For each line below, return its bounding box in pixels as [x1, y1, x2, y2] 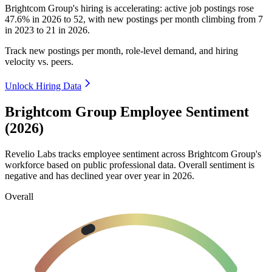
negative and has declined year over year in [5, 170, 172, 181]
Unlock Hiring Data [5, 81, 81, 92]
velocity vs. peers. [5, 56, 73, 67]
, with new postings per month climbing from [83, 14, 258, 25]
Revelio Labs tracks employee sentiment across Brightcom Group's [5, 148, 261, 159]
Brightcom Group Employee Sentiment [5, 104, 249, 120]
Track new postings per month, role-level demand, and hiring [5, 46, 238, 56]
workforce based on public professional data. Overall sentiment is [5, 159, 254, 170]
